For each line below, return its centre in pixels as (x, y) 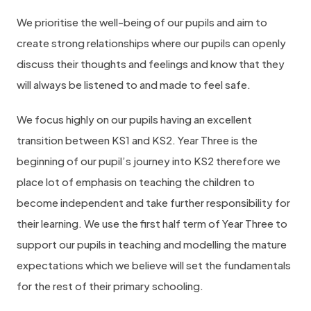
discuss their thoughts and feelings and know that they (151, 64)
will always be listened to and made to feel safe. (134, 84)
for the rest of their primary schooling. (110, 286)
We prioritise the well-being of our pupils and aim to (142, 22)
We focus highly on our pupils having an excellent (134, 119)
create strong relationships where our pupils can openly (151, 43)
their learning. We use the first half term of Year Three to (152, 223)
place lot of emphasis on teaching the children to (136, 182)
